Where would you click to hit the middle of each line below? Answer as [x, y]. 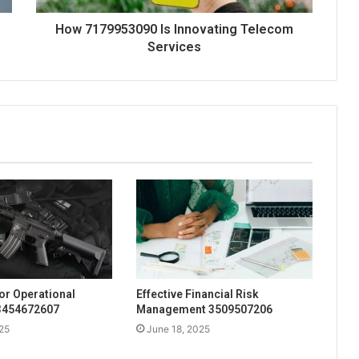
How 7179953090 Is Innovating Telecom [174, 30]
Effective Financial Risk [197, 294]
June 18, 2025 [178, 329]
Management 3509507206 [204, 310]
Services [174, 47]
